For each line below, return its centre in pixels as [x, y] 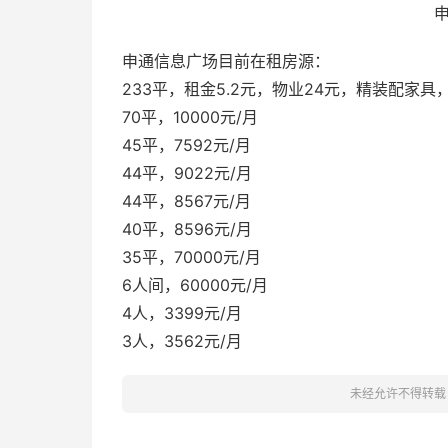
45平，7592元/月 [186, 145]
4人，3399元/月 [182, 313]
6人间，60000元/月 [195, 285]
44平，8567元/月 [186, 201]
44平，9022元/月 [187, 173]
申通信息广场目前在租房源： [226, 61]
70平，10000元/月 [190, 117]
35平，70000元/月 [191, 257]
